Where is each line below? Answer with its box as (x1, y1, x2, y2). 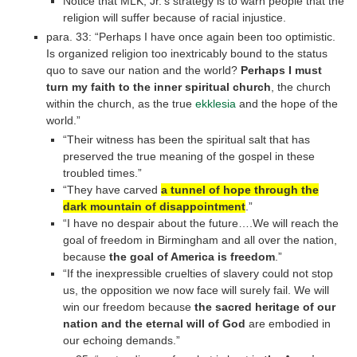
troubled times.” (63, 166, 143, 179)
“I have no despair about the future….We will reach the (63, 216, 339, 229)
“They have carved (63, 182, 162, 196)
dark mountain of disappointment (63, 199, 246, 213)
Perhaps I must (240, 63, 322, 76)
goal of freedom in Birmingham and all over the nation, (63, 233, 338, 246)
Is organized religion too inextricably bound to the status (45, 46, 328, 60)
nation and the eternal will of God (63, 316, 246, 330)
